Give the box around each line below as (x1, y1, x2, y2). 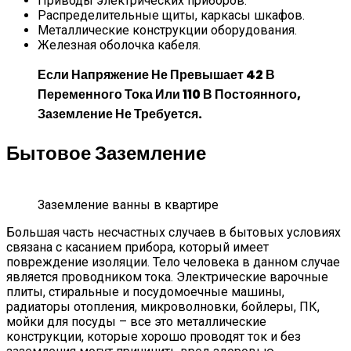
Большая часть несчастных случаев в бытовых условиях (6, 224, 341, 240)
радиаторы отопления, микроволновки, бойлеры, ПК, (6, 299, 320, 314)
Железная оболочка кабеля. (38, 38, 201, 53)
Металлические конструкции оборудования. (38, 23, 297, 38)
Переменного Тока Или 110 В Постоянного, (38, 85, 301, 104)
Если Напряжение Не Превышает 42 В (38, 66, 275, 85)
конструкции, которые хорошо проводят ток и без (6, 328, 301, 344)
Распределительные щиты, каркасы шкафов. (38, 8, 305, 24)
